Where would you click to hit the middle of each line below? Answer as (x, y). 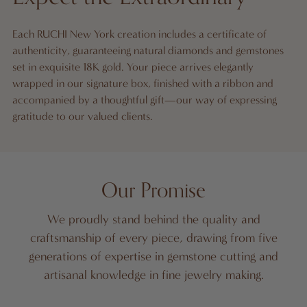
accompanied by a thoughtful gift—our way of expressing (145, 100)
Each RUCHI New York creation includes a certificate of (139, 34)
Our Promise (153, 191)
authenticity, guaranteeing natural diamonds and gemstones (148, 51)
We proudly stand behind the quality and (153, 220)
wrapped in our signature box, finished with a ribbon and (143, 84)
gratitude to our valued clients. (83, 116)
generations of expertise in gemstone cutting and (153, 257)
